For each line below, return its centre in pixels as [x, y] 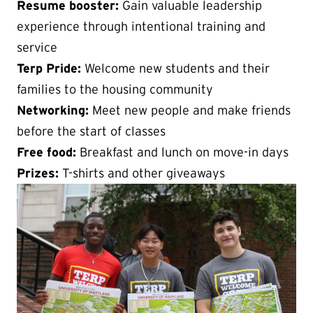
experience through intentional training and [141, 27]
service [37, 48]
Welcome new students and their [177, 69]
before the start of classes [91, 132]
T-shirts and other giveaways [144, 174]
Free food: [48, 153]
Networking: [54, 111]
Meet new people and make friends [191, 111]
